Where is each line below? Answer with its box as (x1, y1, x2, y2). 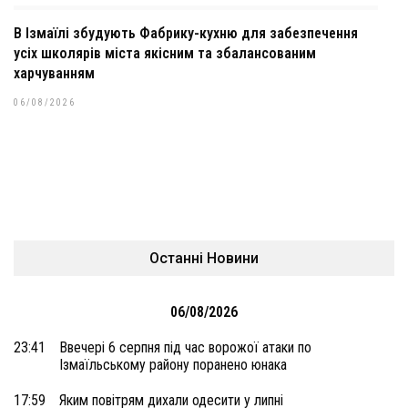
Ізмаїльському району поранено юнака (59, 356, 287, 373)
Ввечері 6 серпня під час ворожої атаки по (59, 339, 311, 356)
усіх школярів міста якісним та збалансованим (14, 45, 316, 62)
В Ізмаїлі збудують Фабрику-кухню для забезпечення (14, 25, 358, 42)
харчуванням (14, 65, 95, 82)
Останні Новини (149, 250, 259, 267)
